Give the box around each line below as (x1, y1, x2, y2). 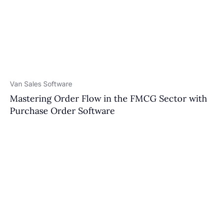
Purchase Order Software (10, 105, 115, 116)
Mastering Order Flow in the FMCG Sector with (10, 93, 207, 104)
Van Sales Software (10, 80, 72, 88)
